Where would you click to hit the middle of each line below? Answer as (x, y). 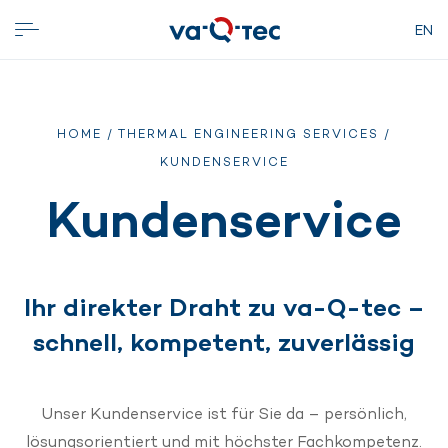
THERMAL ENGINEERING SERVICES (248, 134)
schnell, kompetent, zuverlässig (224, 342)
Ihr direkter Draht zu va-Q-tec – (224, 307)
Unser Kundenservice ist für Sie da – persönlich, (224, 413)
